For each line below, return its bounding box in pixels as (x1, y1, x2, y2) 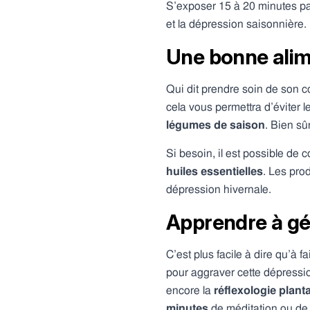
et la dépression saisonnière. (166, 18, 307, 30)
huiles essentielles (166, 165, 263, 177)
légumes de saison (166, 119, 265, 131)
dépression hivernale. (166, 183, 271, 195)
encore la (166, 284, 214, 296)
